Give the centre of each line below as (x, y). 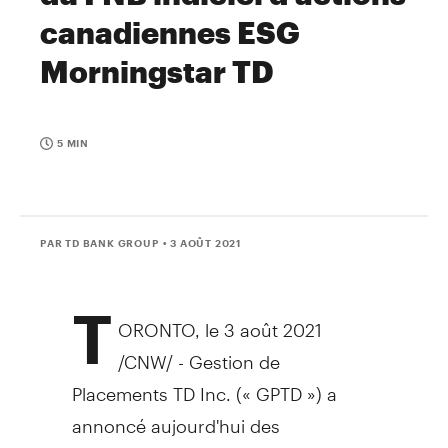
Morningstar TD (157, 71)
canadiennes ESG (170, 32)
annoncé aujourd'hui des (175, 417)
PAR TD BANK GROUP (99, 242)
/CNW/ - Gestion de (199, 353)
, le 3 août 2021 (258, 321)
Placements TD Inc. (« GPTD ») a (204, 385)
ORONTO (156, 321)
